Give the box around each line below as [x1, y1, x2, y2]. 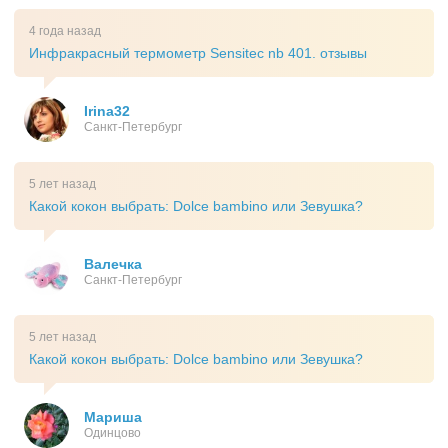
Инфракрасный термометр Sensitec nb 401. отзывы [29, 45, 367, 62]
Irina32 [84, 103, 130, 120]
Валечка [84, 256, 142, 273]
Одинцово [84, 426, 141, 441]
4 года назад [29, 24, 101, 39]
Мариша [84, 409, 142, 426]
